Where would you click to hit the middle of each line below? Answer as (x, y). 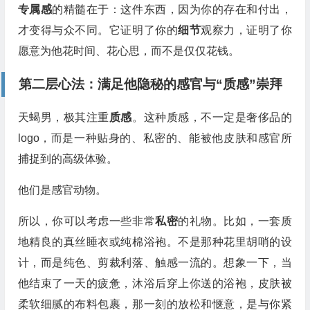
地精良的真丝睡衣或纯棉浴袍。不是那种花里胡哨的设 (155, 242)
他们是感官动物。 (62, 190)
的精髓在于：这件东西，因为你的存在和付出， (172, 9)
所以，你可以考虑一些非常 (86, 221)
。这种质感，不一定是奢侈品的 (212, 117)
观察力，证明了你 (246, 30)
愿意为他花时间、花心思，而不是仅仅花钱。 (128, 51)
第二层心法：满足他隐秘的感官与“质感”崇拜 (150, 84)
